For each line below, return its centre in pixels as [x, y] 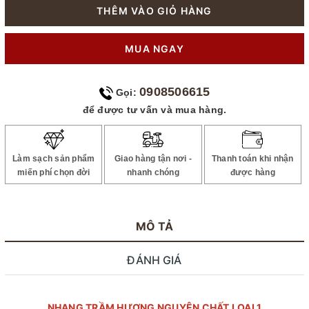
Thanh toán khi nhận [252, 158]
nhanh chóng [153, 172]
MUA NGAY [154, 48]
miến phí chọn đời [54, 172]
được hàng [252, 172]
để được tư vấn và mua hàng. [154, 109]
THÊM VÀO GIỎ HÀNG [154, 10]
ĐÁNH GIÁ [154, 260]
